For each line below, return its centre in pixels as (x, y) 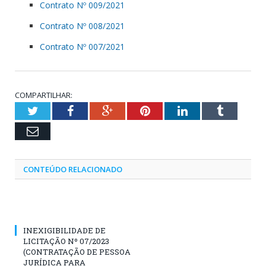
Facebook (96, 110)
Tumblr (240, 110)
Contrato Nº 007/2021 (82, 46)
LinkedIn (209, 110)
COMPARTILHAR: (44, 95)
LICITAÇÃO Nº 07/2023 (66, 241)
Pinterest (171, 110)
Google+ (133, 110)
